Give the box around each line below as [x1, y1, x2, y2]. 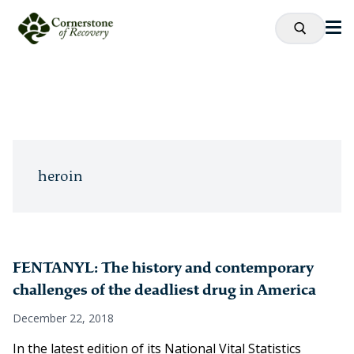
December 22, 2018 [13, 311, 114, 326]
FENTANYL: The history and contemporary [13, 258, 314, 277]
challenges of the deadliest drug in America [13, 281, 316, 299]
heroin [38, 167, 83, 186]
